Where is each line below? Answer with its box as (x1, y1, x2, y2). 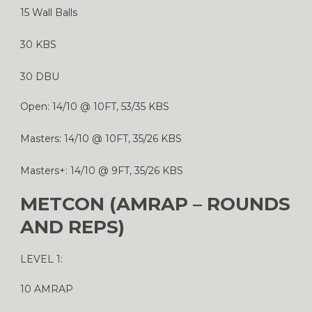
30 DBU (20, 70, 59, 83)
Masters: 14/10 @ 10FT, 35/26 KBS (20, 132, 182, 145)
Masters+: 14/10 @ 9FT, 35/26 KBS (20, 164, 183, 177)
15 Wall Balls (20, 6, 77, 19)
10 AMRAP (20, 282, 73, 295)
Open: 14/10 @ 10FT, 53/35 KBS (20, 100, 169, 113)
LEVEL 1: (20, 252, 63, 265)
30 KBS (20, 38, 56, 51)
